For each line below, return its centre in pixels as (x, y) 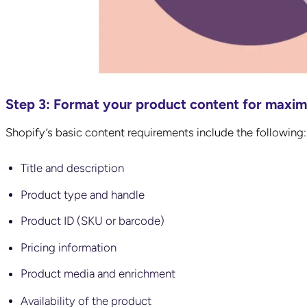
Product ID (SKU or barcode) (93, 220)
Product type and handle (83, 194)
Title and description (73, 168)
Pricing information (69, 247)
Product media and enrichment (100, 274)
